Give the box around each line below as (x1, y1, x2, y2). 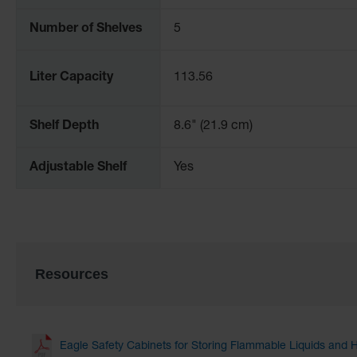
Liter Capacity (29, 71, 113, 84)
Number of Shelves (29, 22, 143, 36)
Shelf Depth (29, 120, 99, 133)
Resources (35, 265, 108, 282)
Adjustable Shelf (29, 161, 127, 175)
